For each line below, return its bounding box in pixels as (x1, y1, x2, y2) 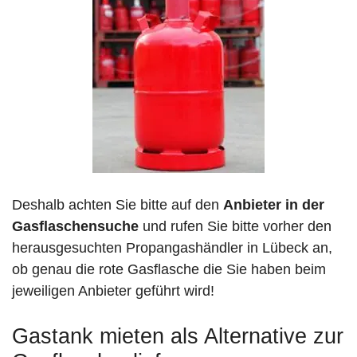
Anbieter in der (223, 197, 324, 214)
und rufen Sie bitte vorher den (139, 218, 331, 235)
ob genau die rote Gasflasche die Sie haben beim (12, 261, 326, 278)
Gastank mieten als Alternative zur (12, 324, 343, 349)
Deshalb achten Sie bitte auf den (12, 197, 223, 214)
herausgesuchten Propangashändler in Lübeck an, (12, 240, 332, 257)
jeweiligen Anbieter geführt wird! (12, 283, 214, 300)
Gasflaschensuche (12, 218, 139, 235)
